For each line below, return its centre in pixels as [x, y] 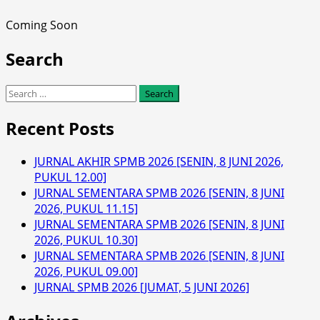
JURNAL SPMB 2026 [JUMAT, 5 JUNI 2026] [142, 287]
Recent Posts [60, 128]
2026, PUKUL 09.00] [86, 272]
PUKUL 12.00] [70, 177]
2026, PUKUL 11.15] [86, 209]
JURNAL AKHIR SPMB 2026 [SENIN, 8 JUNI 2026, [159, 162]
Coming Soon [42, 25]
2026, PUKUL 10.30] [86, 240]
